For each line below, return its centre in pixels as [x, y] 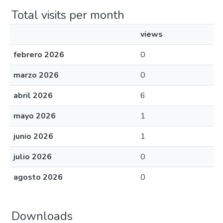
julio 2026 [33, 157]
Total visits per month [68, 15]
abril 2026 [33, 96]
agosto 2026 [38, 177]
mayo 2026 [35, 116]
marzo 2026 [36, 75]
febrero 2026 [39, 55]
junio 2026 [33, 136]
